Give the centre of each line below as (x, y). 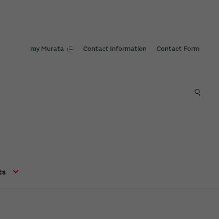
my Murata (47, 48)
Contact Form (178, 48)
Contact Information (115, 48)
